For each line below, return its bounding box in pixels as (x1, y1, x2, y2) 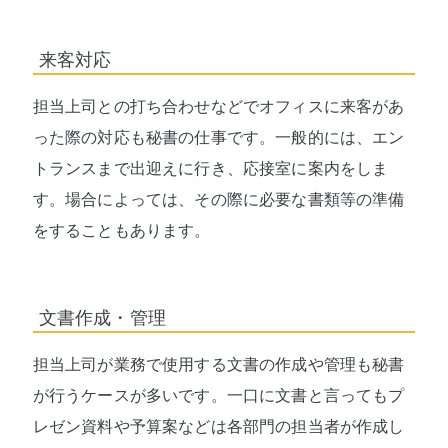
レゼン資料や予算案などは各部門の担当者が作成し (32, 418, 405, 436)
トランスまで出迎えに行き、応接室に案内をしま (32, 159, 389, 177)
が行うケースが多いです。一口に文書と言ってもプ (32, 387, 405, 405)
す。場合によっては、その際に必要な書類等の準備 (32, 190, 405, 208)
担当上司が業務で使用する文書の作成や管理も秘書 (32, 356, 405, 374)
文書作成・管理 (38, 308, 166, 329)
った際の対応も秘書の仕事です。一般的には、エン (32, 128, 405, 146)
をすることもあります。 (32, 221, 211, 239)
